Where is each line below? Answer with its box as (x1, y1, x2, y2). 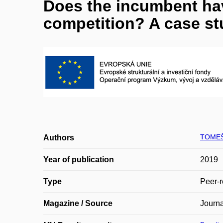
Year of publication (43, 155, 114, 164)
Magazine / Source (43, 199, 112, 208)
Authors (43, 133, 74, 142)
